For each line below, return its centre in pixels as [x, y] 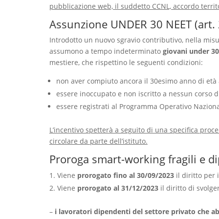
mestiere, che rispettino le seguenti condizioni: [126, 62]
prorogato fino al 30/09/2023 [126, 175]
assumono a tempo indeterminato [106, 51]
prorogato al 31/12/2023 [119, 188]
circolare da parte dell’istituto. [98, 141]
